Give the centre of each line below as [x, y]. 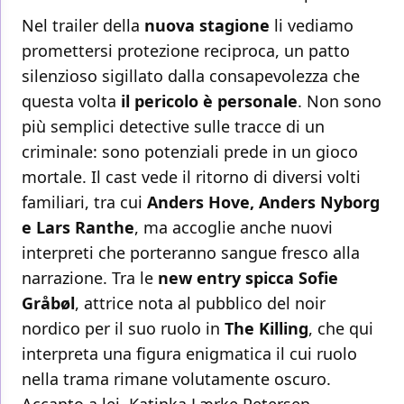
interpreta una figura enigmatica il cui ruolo [189, 354]
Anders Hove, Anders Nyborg [263, 202]
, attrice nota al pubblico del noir [200, 303]
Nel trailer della [83, 26]
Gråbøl [48, 303]
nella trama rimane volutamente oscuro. [176, 379]
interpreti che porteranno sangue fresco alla [191, 253]
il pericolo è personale [207, 101]
